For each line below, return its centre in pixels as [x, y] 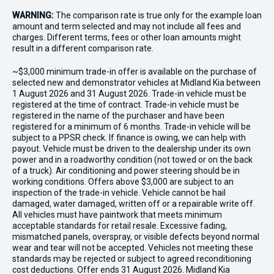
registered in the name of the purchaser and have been [118, 116]
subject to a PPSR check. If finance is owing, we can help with [129, 138]
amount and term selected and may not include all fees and [127, 27]
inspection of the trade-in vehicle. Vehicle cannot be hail [119, 193]
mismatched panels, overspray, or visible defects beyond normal [136, 237]
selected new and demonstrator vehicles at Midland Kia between [136, 83]
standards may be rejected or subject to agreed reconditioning [132, 259]
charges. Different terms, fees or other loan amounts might [127, 38]
